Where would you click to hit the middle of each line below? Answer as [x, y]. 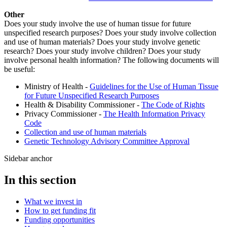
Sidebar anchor [28, 158]
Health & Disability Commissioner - [83, 104]
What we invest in [53, 201]
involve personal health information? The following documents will [111, 60]
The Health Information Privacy [154, 113]
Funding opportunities [60, 219]
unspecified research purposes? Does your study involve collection [110, 32]
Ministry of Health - [57, 86]
